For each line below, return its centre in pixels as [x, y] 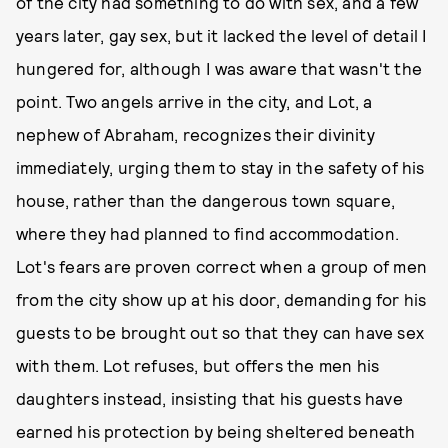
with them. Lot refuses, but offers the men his [198, 365]
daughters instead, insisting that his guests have [209, 398]
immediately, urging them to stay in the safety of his [220, 167]
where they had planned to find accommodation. [208, 233]
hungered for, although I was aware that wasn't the [219, 68]
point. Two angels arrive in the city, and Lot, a [194, 101]
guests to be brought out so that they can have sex [220, 332]
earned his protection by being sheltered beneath [216, 431]
